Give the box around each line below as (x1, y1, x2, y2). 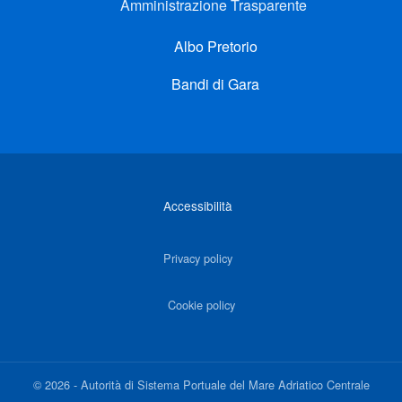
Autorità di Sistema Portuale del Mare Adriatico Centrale (80, 376, 370, 394)
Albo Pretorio (170, 35, 258, 57)
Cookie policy (167, 296, 235, 314)
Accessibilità (162, 197, 232, 215)
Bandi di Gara (168, 73, 259, 94)
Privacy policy (162, 249, 232, 267)
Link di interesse (10, 169, 137, 194)
